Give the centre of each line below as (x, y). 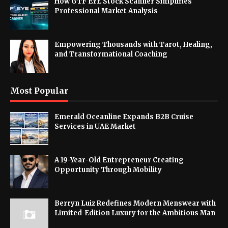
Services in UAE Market (95, 126)
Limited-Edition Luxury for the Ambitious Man (135, 213)
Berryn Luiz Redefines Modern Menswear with (135, 203)
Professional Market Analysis (106, 11)
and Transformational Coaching (111, 54)
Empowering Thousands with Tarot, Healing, (133, 45)
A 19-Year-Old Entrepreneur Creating (119, 160)
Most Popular (39, 91)
